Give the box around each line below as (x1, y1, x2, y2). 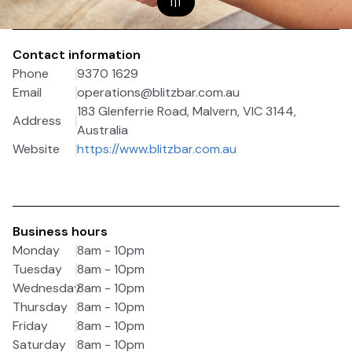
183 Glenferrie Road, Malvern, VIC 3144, (77, 103, 296, 119)
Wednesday (13, 280, 81, 296)
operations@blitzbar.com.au (77, 84, 240, 101)
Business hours (13, 223, 108, 240)
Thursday (13, 299, 68, 315)
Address (13, 112, 61, 129)
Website (13, 141, 60, 157)
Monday (13, 242, 60, 258)
